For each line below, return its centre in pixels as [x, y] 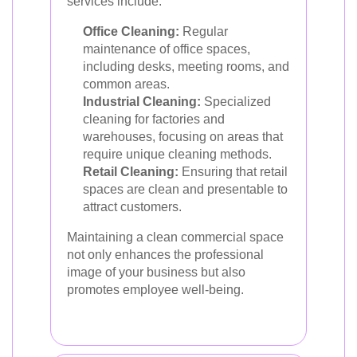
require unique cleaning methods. [177, 154]
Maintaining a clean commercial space [175, 237]
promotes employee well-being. [155, 290]
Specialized [236, 102]
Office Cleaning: [131, 31]
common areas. [126, 84]
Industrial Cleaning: [142, 102]
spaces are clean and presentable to [185, 189]
